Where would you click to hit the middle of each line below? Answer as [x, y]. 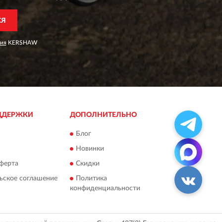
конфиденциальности [105, 189]
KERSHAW [22, 42]
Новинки [90, 149]
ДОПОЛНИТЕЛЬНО [103, 115]
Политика [91, 179]
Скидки [87, 164]
